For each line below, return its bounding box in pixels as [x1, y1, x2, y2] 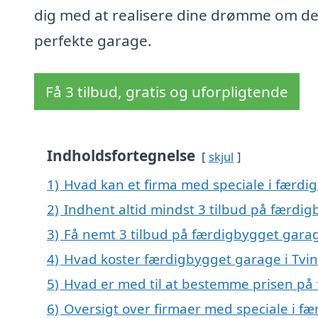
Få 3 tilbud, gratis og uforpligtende [45, 82, 288, 102]
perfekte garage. [34, 31, 152, 51]
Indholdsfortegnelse [47, 146, 195, 166]
